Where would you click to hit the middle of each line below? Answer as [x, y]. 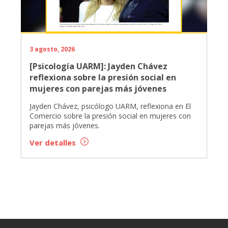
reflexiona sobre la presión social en [103, 78]
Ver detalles [53, 143]
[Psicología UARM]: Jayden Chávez [98, 66]
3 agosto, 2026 [52, 49]
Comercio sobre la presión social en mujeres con [110, 116]
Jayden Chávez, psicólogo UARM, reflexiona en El [110, 106]
